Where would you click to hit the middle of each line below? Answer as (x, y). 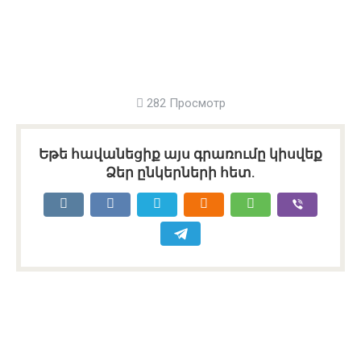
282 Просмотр (184, 103)
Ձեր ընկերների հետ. (180, 172)
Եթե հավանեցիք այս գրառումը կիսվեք (180, 154)
